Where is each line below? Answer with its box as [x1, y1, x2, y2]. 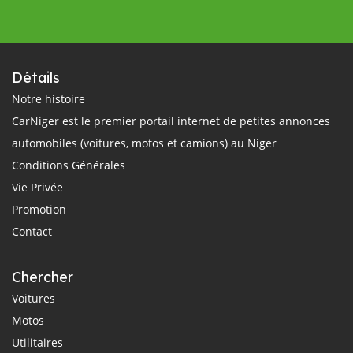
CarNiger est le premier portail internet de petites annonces [12, 113, 330, 128]
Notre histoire [12, 91, 85, 106]
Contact [12, 224, 52, 239]
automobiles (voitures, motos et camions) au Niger [12, 136, 277, 150]
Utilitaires [12, 335, 63, 350]
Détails [12, 69, 60, 87]
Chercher [12, 268, 73, 286]
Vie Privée [12, 180, 63, 195]
